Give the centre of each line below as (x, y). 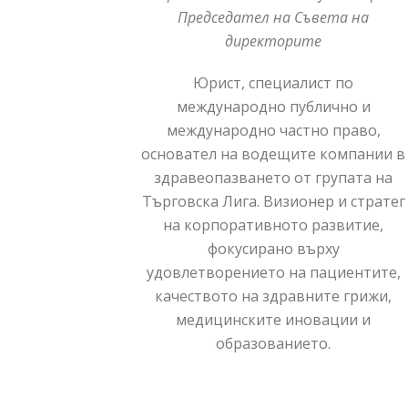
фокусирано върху (273, 248)
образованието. (274, 343)
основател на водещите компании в (274, 153)
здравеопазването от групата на (274, 177)
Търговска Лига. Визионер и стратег (273, 201)
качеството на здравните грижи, (274, 296)
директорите (274, 41)
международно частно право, (273, 130)
